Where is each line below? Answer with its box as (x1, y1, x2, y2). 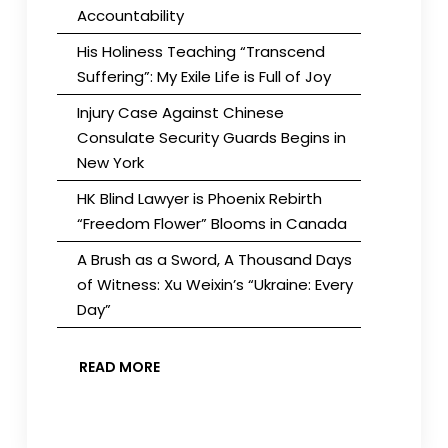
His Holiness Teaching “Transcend (76, 40, 325, 62)
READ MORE (78, 356, 160, 377)
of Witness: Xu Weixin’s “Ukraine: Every (76, 273, 353, 295)
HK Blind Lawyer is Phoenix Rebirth (76, 187, 322, 209)
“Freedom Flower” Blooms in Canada (76, 212, 347, 234)
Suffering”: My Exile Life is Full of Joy (76, 65, 331, 87)
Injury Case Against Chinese (76, 101, 284, 123)
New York (76, 151, 144, 173)
